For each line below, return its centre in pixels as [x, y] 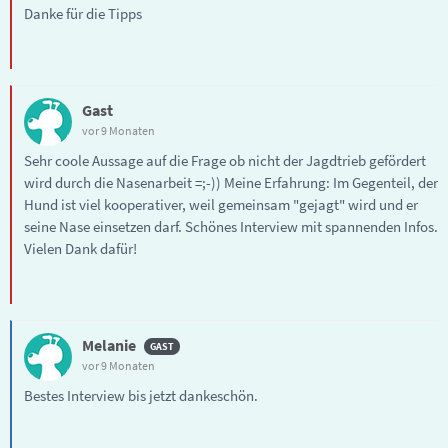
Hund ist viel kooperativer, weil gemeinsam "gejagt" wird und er [221, 204]
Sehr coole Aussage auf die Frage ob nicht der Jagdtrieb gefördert [225, 160]
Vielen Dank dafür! [80, 248]
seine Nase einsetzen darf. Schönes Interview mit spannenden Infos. [231, 226]
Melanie [109, 344]
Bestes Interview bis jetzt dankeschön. [141, 395]
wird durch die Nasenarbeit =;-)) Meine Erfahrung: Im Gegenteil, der [231, 182]
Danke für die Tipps [83, 13]
